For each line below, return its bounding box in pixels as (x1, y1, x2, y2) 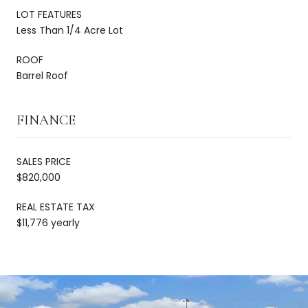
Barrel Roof (16, 68, 68, 82)
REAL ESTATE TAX (16, 199, 95, 214)
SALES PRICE (16, 154, 71, 168)
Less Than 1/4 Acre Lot (16, 23, 123, 37)
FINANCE (16, 111, 76, 129)
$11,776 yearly (16, 215, 80, 230)
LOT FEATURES (16, 7, 82, 21)
